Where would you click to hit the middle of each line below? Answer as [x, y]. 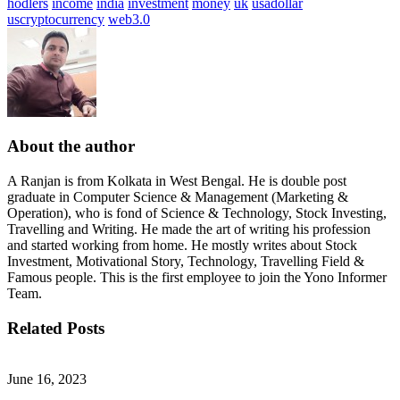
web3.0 [129, 19]
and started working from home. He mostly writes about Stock [182, 246]
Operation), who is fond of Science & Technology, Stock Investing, [197, 213]
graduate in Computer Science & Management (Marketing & [178, 197]
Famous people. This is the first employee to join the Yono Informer [197, 278]
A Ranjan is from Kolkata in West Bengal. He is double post [177, 181]
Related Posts [56, 328]
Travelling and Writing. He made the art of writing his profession [189, 229]
